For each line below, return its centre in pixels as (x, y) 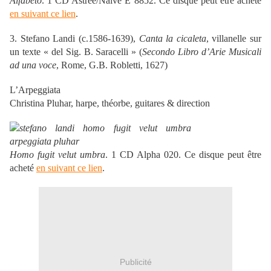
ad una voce (33, 65)
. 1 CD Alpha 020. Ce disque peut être (183, 154)
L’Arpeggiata (35, 90)
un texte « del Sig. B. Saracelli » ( (76, 51)
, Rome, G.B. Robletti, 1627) (112, 65)
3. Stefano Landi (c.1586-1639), (74, 38)
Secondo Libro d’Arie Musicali (202, 51)
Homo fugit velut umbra (57, 154)
